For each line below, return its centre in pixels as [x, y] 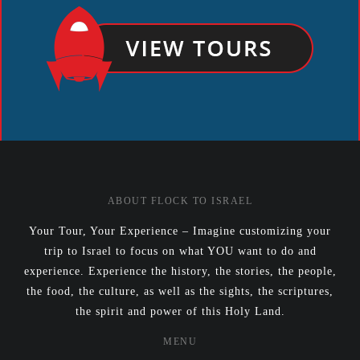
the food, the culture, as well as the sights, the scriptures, [180, 291]
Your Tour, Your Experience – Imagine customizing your [180, 231]
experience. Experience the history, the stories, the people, [180, 271]
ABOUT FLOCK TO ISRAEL [180, 201]
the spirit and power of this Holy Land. [180, 311]
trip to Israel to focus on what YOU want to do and [180, 251]
